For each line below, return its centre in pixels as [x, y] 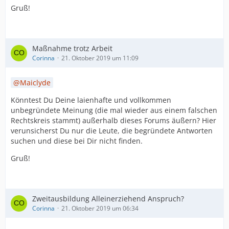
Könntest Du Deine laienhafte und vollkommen [91, 100]
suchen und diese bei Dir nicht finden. [77, 141]
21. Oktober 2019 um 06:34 [100, 208]
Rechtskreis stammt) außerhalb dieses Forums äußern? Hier [113, 120]
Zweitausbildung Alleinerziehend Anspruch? [108, 199]
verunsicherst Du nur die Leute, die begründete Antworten [112, 131]
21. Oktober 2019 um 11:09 [100, 58]
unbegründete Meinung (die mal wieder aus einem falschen [114, 110]
